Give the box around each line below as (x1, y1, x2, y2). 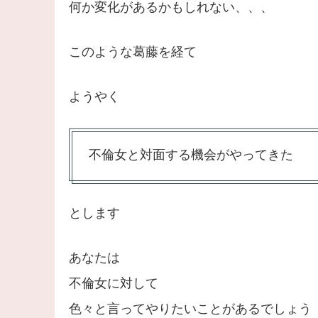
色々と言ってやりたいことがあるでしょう (68, 302, 312, 317)
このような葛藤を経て (68, 45, 197, 60)
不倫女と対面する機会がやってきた (88, 148, 293, 163)
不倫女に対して (68, 276, 158, 291)
